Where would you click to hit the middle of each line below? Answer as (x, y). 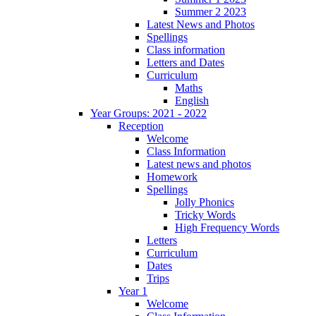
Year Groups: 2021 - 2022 (148, 113)
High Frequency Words (227, 227)
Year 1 (133, 291)
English (192, 100)
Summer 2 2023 (211, 11)
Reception (141, 126)
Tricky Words (205, 214)
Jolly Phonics (205, 202)
